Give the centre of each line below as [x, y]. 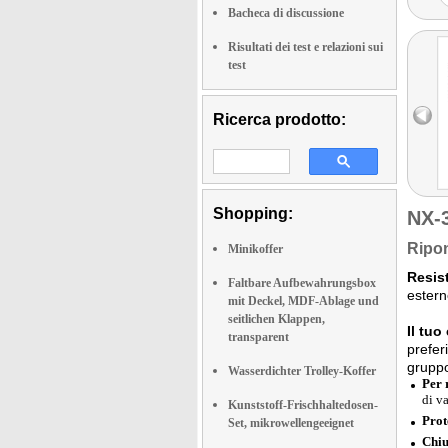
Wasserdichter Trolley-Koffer [302, 371]
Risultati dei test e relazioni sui [305, 47]
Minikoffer [255, 249]
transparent [258, 337]
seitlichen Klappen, [276, 319]
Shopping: [253, 213]
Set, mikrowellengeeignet [291, 423]
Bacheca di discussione [286, 13]
